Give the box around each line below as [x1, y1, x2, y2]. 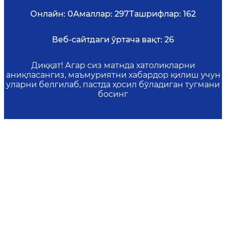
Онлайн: [30, 9, 66, 19]
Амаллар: [73, 9, 112, 19]
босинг [98, 89, 128, 99]
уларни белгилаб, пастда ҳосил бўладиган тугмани [6, 80, 220, 90]
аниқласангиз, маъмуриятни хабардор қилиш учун [6, 70, 220, 80]
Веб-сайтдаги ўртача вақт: [52, 35, 162, 45]
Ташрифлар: [129, 9, 181, 19]
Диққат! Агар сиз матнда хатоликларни [31, 61, 195, 71]
